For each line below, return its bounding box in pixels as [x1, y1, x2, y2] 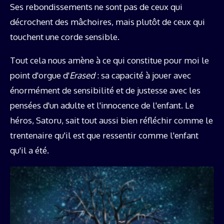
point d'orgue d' [10, 69, 69, 80]
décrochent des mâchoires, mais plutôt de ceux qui [10, 16, 205, 27]
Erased [69, 69, 95, 80]
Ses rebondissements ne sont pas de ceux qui [10, 1, 182, 12]
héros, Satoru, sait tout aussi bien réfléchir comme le [10, 114, 213, 125]
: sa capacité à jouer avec [95, 69, 191, 80]
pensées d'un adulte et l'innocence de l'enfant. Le [10, 99, 194, 110]
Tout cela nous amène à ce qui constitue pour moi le [10, 54, 209, 65]
